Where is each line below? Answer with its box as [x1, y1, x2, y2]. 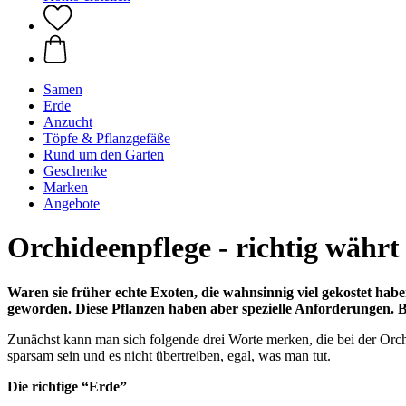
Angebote [43, 196, 100, 211]
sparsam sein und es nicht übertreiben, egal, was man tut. [7, 347, 331, 363]
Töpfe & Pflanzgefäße [43, 130, 170, 146]
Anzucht [43, 114, 92, 130]
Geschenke [43, 163, 107, 179]
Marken [43, 179, 88, 195]
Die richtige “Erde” [7, 378, 127, 394]
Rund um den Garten [43, 147, 164, 162]
